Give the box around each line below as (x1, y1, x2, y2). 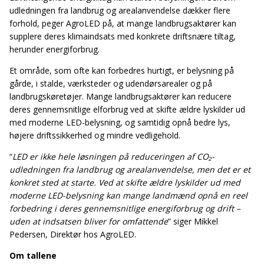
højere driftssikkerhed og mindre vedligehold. (9, 129, 180, 141)
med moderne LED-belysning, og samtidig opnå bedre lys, (9, 116, 230, 128)
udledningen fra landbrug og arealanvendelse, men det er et (9, 163, 250, 175)
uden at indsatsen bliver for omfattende (9, 215, 168, 227)
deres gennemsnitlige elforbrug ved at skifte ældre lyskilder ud (9, 103, 245, 115)
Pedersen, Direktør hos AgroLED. (9, 228, 136, 240)
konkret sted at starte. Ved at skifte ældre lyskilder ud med (9, 176, 240, 188)
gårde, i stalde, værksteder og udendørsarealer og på (9, 77, 212, 89)
